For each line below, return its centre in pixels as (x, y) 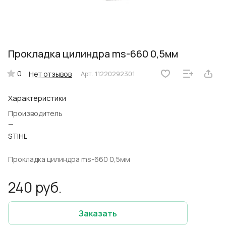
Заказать (98, 213)
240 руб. (35, 187)
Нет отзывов (50, 74)
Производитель (35, 114)
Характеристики (37, 98)
